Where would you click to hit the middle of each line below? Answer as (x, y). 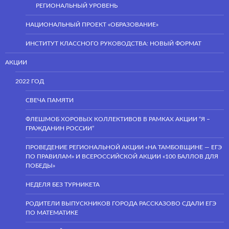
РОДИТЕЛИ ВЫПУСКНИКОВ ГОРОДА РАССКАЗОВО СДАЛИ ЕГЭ (121, 203)
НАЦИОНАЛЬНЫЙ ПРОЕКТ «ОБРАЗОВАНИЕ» (92, 24)
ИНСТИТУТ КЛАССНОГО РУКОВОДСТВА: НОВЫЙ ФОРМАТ (113, 43)
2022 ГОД (30, 81)
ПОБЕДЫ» (40, 165)
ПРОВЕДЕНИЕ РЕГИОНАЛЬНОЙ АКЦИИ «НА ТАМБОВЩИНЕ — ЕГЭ (124, 147)
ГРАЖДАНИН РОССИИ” (60, 128)
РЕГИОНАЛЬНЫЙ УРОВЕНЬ (77, 5)
